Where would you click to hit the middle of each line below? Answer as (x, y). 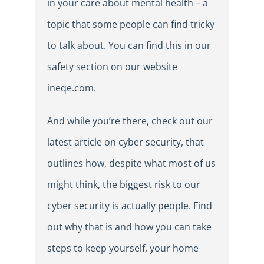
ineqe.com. (72, 88)
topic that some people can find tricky (131, 24)
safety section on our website (112, 67)
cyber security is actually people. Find (130, 206)
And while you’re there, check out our (130, 121)
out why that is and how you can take (129, 227)
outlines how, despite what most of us (131, 164)
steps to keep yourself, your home (123, 248)
